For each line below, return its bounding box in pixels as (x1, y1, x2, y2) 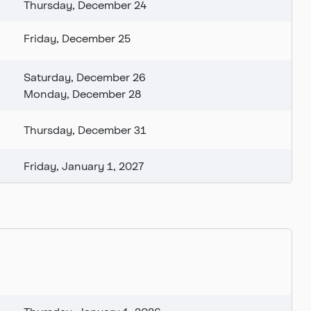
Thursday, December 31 (24, 123, 146, 137)
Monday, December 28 (24, 87, 141, 101)
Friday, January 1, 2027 (24, 159, 144, 173)
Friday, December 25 (24, 31, 131, 45)
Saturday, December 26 (24, 70, 146, 84)
